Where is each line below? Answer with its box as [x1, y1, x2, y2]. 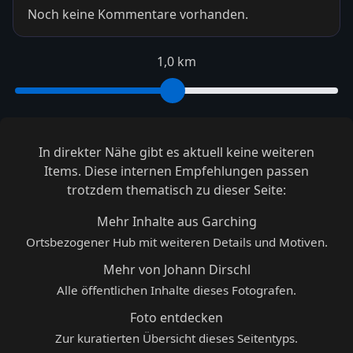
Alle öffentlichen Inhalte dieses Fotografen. [57, 281, 296, 298]
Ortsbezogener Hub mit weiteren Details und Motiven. [25, 233, 328, 250]
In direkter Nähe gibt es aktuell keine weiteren [39, 143, 314, 161]
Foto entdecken [130, 308, 223, 326]
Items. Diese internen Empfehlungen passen [44, 162, 309, 180]
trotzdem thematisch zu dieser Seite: [67, 180, 286, 199]
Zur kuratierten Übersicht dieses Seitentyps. [55, 330, 298, 347]
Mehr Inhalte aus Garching [96, 212, 257, 230]
